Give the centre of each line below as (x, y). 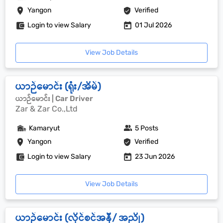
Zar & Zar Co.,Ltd (47, 109)
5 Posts (147, 128)
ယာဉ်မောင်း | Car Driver (54, 99)
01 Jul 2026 (154, 25)
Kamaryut (44, 128)
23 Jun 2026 (155, 157)
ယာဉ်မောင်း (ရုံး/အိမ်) (58, 86)
